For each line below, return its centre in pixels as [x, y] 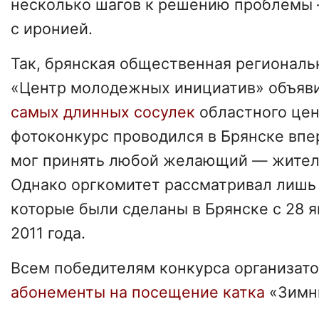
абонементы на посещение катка [138, 292]
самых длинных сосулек [105, 111]
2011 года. [48, 232]
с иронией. [52, 29]
